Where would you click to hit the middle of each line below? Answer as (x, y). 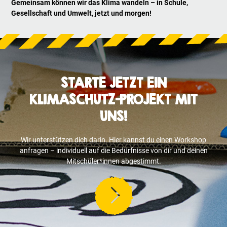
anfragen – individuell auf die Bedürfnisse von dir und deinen (113, 151)
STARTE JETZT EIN (113, 83)
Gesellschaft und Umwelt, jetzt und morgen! (82, 13)
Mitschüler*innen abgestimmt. (113, 161)
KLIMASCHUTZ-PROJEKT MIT (113, 100)
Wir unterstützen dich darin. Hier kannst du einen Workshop (113, 140)
